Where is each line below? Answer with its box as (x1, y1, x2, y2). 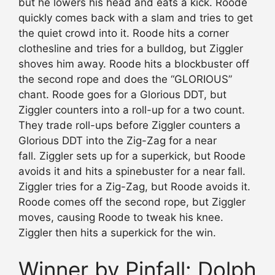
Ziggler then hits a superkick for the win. (18, 227, 216, 239)
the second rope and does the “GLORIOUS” (18, 73, 232, 86)
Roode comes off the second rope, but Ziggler (18, 196, 246, 209)
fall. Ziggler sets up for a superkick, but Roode (18, 150, 246, 163)
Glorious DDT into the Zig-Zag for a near (18, 134, 217, 147)
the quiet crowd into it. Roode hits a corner (18, 27, 229, 40)
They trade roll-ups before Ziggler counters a (18, 119, 241, 132)
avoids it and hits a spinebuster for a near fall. (18, 165, 246, 178)
